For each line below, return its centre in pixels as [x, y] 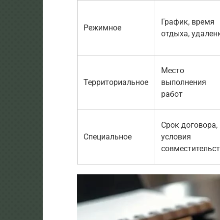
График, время [188, 22]
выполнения [184, 82]
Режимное [102, 28]
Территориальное [116, 82]
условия [176, 137]
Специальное [108, 137]
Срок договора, [189, 125]
